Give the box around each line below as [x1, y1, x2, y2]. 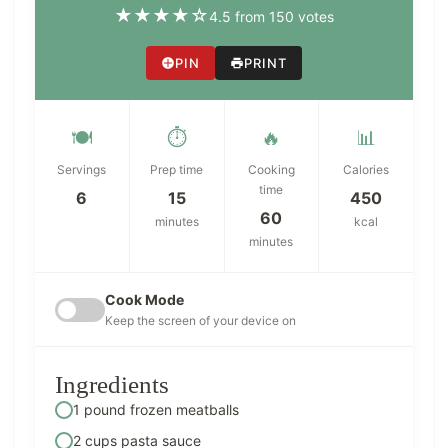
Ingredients [55, 371, 169, 399]
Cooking [247, 162, 295, 178]
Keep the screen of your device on [105, 313, 296, 329]
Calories [343, 162, 390, 178]
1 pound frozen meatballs [73, 401, 239, 419]
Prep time [150, 162, 204, 178]
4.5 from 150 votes [209, 7, 334, 25]
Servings [57, 162, 107, 178]
